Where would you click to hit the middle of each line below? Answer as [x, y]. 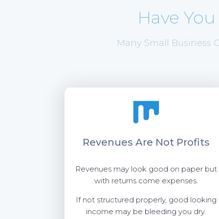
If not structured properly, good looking [146, 200]
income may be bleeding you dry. [146, 211]
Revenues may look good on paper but [146, 169]
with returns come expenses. [146, 181]
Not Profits [182, 142]
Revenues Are [119, 142]
